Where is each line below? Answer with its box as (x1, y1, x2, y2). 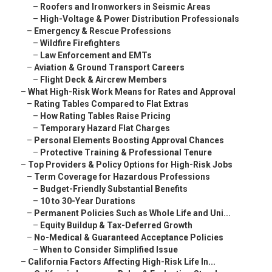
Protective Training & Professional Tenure (40, 148, 212, 158)
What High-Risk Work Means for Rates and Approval (28, 87, 236, 97)
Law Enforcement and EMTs (40, 50, 152, 61)
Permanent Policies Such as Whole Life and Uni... (34, 208, 231, 219)
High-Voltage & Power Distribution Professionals (40, 14, 239, 24)
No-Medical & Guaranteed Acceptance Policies (34, 233, 223, 243)
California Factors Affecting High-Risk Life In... (28, 257, 216, 267)
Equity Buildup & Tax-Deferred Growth (40, 220, 192, 231)
